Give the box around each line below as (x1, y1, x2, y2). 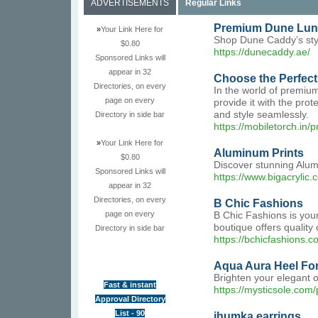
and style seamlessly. (214, 109, 309, 120)
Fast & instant (104, 280, 156, 289)
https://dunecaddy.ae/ (214, 47, 310, 57)
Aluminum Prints (214, 146, 304, 159)
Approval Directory (94, 295, 165, 303)
